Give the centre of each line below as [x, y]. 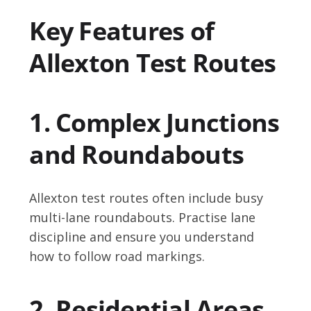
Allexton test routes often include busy [146, 198]
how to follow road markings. [117, 257]
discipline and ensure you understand [142, 237]
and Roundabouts [137, 155]
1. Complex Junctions [154, 123]
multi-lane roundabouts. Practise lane [143, 218]
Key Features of [122, 31]
